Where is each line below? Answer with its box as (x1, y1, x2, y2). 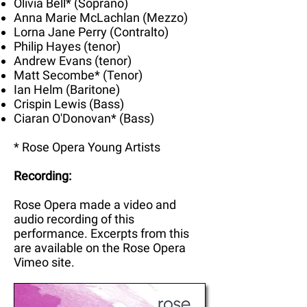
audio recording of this (14, 211, 134, 226)
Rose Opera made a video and (14, 197, 176, 212)
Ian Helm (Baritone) (14, 82, 120, 97)
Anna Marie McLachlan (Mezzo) (14, 10, 188, 25)
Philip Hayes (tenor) (14, 38, 121, 53)
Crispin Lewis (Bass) (14, 96, 124, 111)
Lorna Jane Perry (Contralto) (14, 24, 169, 39)
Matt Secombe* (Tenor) (14, 67, 143, 82)
